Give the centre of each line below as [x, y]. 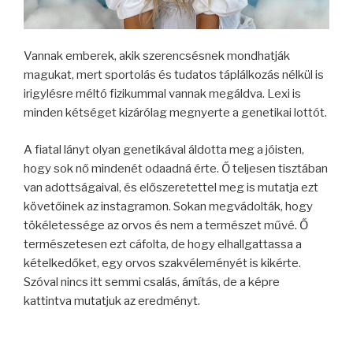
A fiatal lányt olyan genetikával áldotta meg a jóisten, [164, 149]
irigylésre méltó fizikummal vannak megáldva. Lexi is [162, 94]
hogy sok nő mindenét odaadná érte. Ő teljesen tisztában [176, 168]
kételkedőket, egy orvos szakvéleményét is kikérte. [162, 263]
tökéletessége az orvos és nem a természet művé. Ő [166, 225]
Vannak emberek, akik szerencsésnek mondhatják [157, 56]
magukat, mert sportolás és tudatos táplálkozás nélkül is [174, 75]
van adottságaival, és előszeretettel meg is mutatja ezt [171, 187]
